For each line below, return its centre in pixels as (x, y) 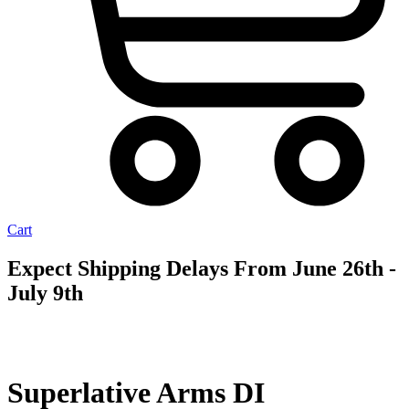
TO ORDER (379, 336)
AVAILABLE (379, 326)
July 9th (45, 293)
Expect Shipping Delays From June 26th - (202, 268)
